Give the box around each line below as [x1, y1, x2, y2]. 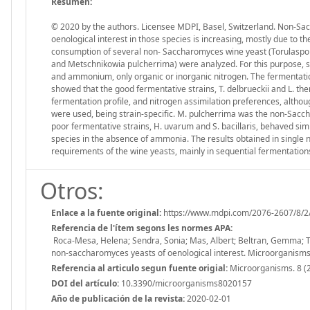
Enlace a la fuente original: [51, 206, 161, 219]
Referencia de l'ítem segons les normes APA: [51, 221, 232, 234]
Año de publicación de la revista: [51, 292, 185, 304]
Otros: [40, 175, 104, 206]
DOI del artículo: [51, 277, 119, 289]
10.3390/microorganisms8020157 [119, 277, 252, 289]
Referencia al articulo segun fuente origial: [51, 262, 228, 274]
